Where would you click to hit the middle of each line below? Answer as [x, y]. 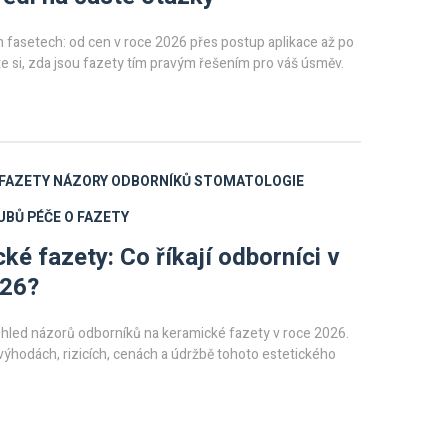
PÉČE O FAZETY [78, 217]
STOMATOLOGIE [249, 181]
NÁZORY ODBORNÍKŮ [122, 181]
